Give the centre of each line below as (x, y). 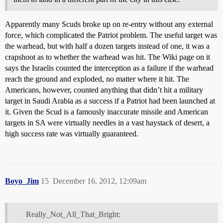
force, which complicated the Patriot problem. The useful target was (111, 35)
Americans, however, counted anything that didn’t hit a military (104, 90)
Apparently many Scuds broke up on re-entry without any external (109, 24)
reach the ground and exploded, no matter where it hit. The (97, 79)
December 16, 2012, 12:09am (100, 181)
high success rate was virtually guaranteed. (72, 133)
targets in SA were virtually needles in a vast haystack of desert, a (107, 122)
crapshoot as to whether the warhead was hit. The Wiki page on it (108, 57)
